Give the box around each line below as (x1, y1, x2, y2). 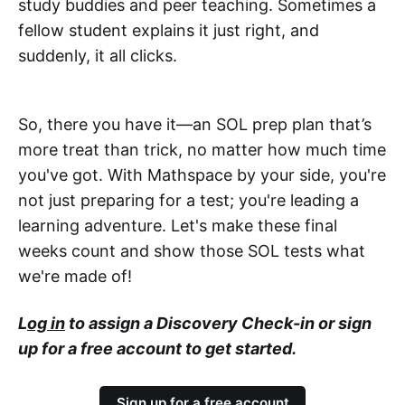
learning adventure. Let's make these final (18, 216, 337, 236)
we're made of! (18, 267, 132, 287)
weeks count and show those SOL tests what (18, 241, 365, 261)
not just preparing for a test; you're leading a (18, 191, 359, 211)
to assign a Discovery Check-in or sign (65, 314, 372, 334)
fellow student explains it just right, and (18, 21, 319, 41)
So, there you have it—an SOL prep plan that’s (18, 115, 372, 135)
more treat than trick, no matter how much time (18, 140, 386, 160)
